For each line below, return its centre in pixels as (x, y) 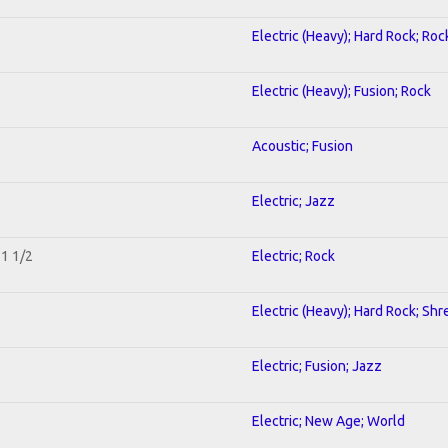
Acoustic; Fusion (302, 145)
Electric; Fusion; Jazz (317, 365)
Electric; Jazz (293, 200)
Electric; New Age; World (328, 420)
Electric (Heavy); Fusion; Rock (341, 90)
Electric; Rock (293, 255)
